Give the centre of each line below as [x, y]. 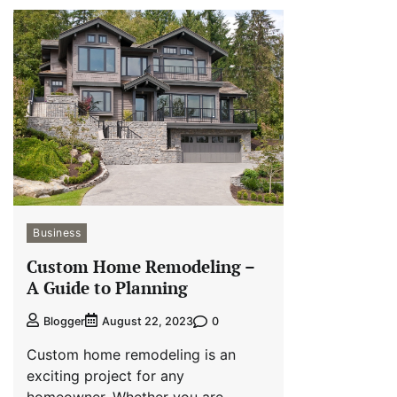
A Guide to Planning [107, 288]
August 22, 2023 [148, 322]
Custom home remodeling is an [131, 355]
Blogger [64, 322]
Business [57, 232]
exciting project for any [105, 376]
